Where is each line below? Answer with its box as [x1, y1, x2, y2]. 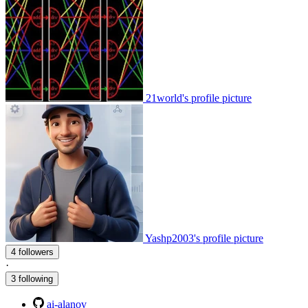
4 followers [19, 247, 54, 258]
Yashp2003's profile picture [145, 232, 263, 245]
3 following [11, 274, 53, 285]
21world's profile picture [146, 92, 252, 104]
